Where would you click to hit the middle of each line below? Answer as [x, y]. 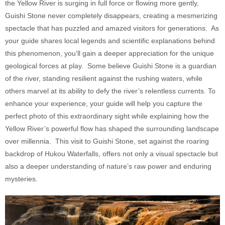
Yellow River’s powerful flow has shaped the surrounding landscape [112, 129]
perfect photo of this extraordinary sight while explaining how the [107, 116]
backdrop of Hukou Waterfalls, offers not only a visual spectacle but [111, 154]
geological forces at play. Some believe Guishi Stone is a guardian [111, 66]
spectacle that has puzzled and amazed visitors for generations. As [112, 28]
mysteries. [21, 179]
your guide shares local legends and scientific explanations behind [110, 41]
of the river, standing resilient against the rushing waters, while [104, 79]
